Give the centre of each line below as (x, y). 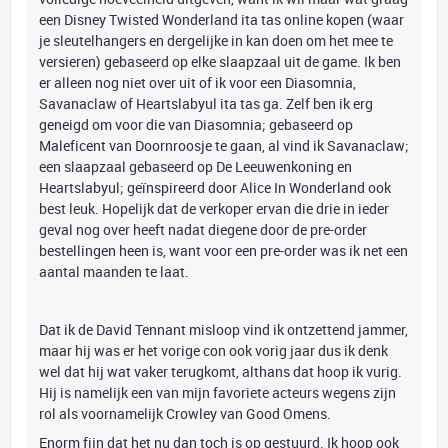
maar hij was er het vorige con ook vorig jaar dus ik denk (213, 350)
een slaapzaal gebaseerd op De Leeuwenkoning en (195, 166)
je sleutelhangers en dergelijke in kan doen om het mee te (216, 40)
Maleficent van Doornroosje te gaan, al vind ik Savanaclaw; (224, 145)
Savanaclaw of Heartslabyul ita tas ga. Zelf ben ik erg (206, 103)
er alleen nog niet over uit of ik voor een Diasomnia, (197, 82)
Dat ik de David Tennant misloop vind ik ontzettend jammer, (223, 329)
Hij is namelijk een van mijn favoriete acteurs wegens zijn (217, 392)
